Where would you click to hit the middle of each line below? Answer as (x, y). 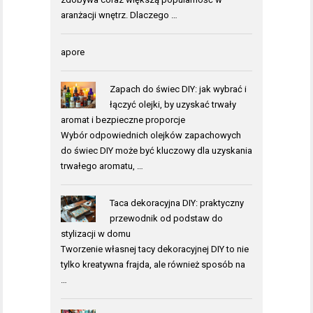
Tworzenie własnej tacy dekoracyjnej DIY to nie (155, 249)
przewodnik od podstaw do (166, 218)
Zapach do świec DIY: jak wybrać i (178, 89)
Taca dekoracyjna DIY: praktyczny (176, 203)
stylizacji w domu (96, 233)
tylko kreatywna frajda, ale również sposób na (153, 264)
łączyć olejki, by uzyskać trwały (173, 104)
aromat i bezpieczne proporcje (123, 119)
